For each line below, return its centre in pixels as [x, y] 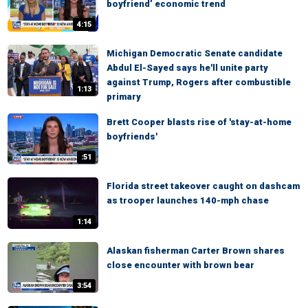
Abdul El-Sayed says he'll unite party [187, 68]
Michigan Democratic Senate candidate [195, 54]
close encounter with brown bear [180, 265]
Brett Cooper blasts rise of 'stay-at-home [199, 122]
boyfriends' [132, 137]
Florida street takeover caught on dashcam [203, 186]
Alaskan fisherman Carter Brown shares [196, 250]
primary [124, 97]
